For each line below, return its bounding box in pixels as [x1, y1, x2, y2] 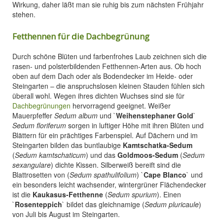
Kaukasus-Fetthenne [33, 189, 103, 199]
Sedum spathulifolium [70, 170, 137, 180]
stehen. [12, 9, 36, 19]
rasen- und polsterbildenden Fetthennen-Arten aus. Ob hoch [12, 61, 201, 71]
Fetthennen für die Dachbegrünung [12, 31, 149, 42]
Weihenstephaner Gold [116, 110, 193, 120]
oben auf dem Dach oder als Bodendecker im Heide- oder [12, 71, 193, 81]
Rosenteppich [15, 199, 62, 209]
